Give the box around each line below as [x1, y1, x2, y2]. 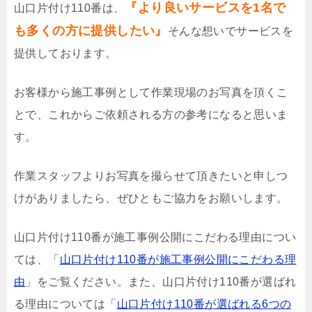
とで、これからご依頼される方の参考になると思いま [14, 108, 288, 120]
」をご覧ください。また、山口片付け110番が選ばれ [25, 275, 297, 288]
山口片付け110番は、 [14, 1, 125, 14]
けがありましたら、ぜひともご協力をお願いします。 [14, 192, 288, 204]
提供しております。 [14, 47, 117, 59]
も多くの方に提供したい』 [14, 23, 168, 38]
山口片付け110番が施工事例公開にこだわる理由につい [14, 231, 297, 243]
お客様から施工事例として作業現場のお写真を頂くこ [14, 86, 288, 98]
